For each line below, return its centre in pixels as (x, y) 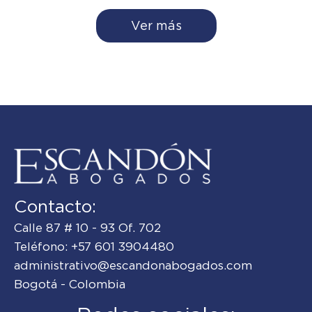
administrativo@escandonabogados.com (133, 266)
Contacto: (55, 206)
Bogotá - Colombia (70, 284)
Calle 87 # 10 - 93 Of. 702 (87, 228)
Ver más (156, 25)
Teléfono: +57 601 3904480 (94, 247)
